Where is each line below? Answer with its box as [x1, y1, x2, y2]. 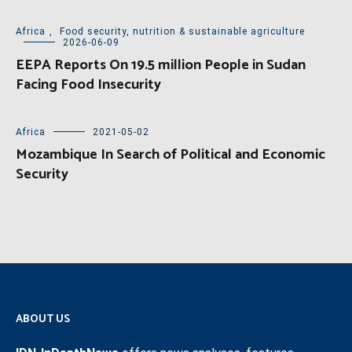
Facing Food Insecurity [16, 72, 161, 97]
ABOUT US [16, 310, 70, 328]
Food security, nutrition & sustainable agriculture [60, 25, 305, 37]
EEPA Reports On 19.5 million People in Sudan [16, 53, 306, 77]
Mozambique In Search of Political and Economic [16, 142, 325, 167]
